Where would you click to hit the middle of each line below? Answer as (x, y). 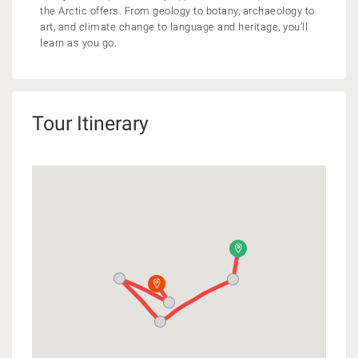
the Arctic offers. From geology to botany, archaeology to (177, 11)
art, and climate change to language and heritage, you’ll (174, 27)
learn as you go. (78, 43)
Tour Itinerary (90, 123)
